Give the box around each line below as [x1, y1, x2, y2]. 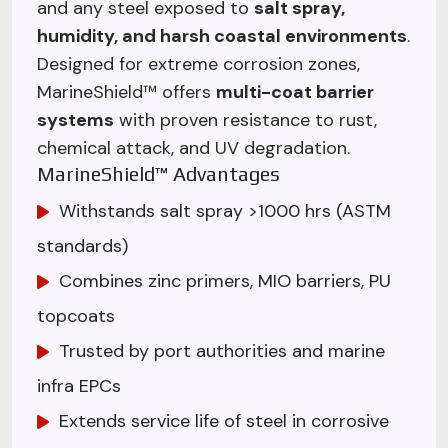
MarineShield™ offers [37, 79, 216, 104]
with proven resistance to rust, [114, 107, 377, 132]
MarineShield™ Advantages [37, 161, 280, 185]
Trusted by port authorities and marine [54, 338, 385, 363]
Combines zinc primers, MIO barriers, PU [54, 268, 391, 293]
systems [37, 107, 114, 132]
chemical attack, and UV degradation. [37, 135, 350, 160]
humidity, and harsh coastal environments [37, 23, 407, 48]
